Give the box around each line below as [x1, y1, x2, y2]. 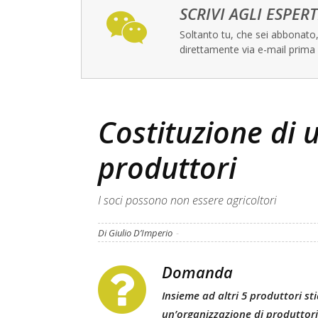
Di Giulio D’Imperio [98, 226, 175, 239]
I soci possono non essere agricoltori [98, 192, 277, 208]
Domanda [162, 261, 233, 283]
